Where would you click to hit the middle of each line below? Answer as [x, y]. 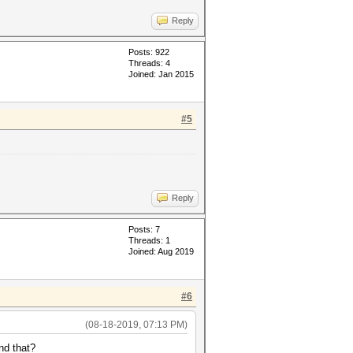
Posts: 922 [149, 52]
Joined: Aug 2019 [161, 251]
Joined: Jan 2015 [161, 74]
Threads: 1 [149, 240]
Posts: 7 [144, 229]
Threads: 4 [149, 63]
